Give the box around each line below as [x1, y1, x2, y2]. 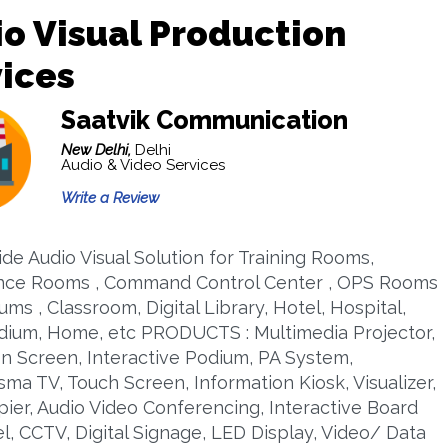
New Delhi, [60, 141, 135, 159]
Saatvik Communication [60, 105, 348, 135]
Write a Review [60, 189, 159, 207]
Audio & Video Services [60, 156, 225, 174]
